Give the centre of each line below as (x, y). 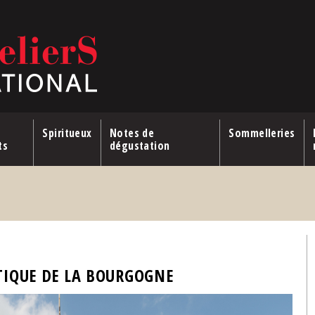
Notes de (132, 133)
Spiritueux (67, 133)
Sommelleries (262, 133)
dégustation (140, 146)
